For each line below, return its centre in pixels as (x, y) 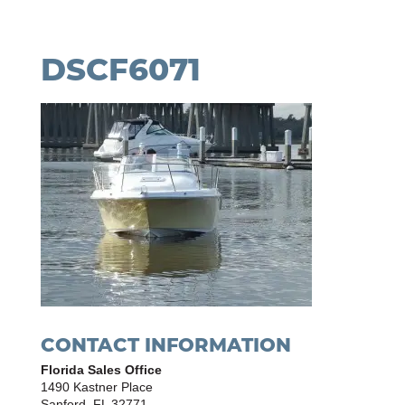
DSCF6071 (120, 68)
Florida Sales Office (101, 370)
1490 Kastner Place (96, 387)
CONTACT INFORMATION (165, 344)
